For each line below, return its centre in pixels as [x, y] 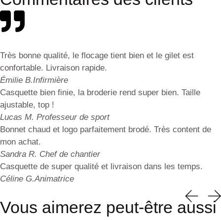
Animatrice [54, 179]
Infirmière [51, 80]
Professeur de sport [73, 117]
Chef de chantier [70, 154]
